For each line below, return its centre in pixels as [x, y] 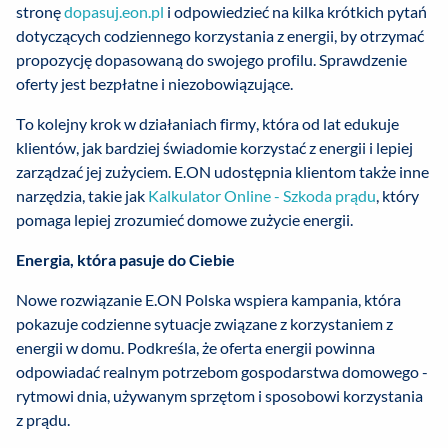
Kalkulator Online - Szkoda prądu [262, 196]
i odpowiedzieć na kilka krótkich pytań [295, 12]
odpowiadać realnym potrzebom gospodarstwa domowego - [222, 372]
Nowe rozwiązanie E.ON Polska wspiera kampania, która [208, 300]
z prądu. [43, 420]
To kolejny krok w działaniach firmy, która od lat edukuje [207, 124]
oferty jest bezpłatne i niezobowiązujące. [154, 84]
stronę [40, 12]
